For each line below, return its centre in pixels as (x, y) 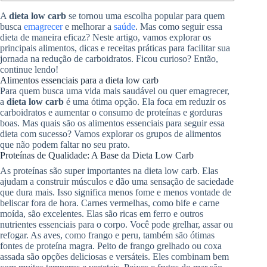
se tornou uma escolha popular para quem (145, 15)
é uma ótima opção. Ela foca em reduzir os (145, 101)
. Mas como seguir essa (179, 26)
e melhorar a (88, 26)
